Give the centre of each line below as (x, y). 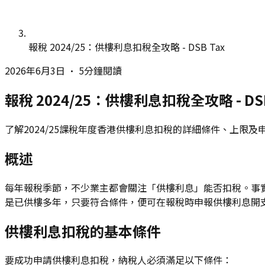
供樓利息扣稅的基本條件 (83, 231)
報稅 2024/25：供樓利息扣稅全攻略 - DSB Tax (127, 47)
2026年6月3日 (35, 70)
